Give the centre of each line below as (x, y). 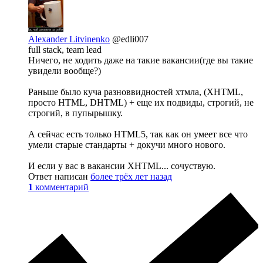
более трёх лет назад (131, 177)
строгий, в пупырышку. (75, 113)
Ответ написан (59, 177)
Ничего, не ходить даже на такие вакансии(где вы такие (141, 60)
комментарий (62, 187)
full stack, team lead (65, 50)
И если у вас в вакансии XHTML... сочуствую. (122, 166)
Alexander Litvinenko (69, 39)
